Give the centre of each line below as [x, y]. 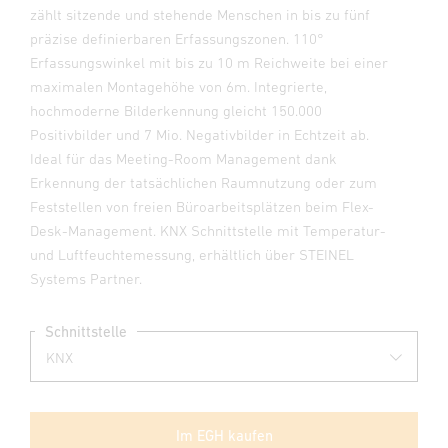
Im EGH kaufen [224, 435]
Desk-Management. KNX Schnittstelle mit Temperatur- [208, 230]
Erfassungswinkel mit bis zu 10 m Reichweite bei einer [209, 62]
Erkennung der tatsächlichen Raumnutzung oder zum [203, 182]
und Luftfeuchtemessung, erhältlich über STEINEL [192, 254]
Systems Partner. [86, 278]
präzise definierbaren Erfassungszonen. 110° [177, 38]
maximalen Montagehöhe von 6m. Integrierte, [178, 86]
